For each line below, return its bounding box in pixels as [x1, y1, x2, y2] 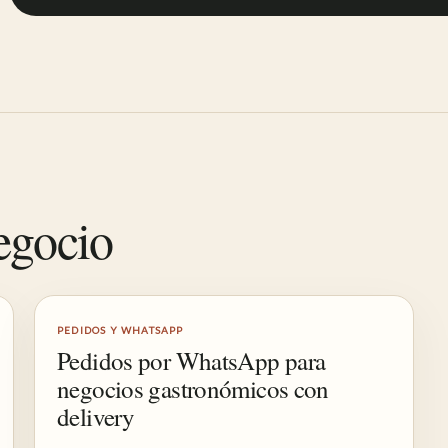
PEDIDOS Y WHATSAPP [57, 324, 184, 336]
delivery [57, 400, 134, 433]
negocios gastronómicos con [57, 372, 329, 405]
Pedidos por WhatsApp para [57, 344, 326, 377]
